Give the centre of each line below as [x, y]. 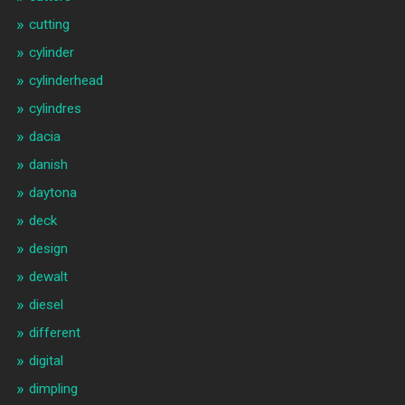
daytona [52, 193]
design [48, 249]
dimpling [53, 389]
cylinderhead [66, 81]
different [54, 333]
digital [46, 361]
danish [48, 165]
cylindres [55, 109]
